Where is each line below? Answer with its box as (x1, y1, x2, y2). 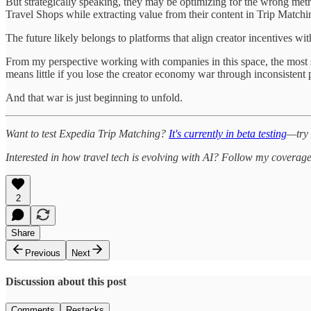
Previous (25, 248, 60, 259)
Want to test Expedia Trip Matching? (6, 128, 169, 140)
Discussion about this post (6, 275, 126, 287)
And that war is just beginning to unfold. (6, 92, 183, 104)
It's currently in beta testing (169, 128, 287, 140)
